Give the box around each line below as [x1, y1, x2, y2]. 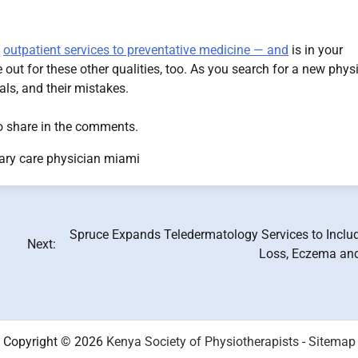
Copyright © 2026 [2, 334, 106, 349]
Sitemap [308, 334, 356, 349]
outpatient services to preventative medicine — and [3, 42, 288, 58]
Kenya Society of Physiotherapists [105, 334, 299, 349]
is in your [288, 42, 343, 58]
